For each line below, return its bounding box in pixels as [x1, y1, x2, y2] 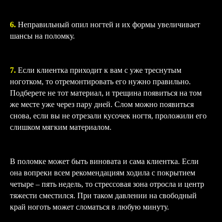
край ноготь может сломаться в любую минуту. [10, 203, 169, 211]
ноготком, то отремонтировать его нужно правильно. [10, 77, 191, 86]
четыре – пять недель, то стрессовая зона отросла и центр [10, 180, 204, 188]
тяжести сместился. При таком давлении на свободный [10, 191, 197, 200]
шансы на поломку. [10, 32, 75, 40]
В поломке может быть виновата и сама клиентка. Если [10, 157, 199, 166]
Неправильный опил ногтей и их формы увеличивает [18, 20, 200, 29]
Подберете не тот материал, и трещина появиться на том [10, 89, 202, 97]
